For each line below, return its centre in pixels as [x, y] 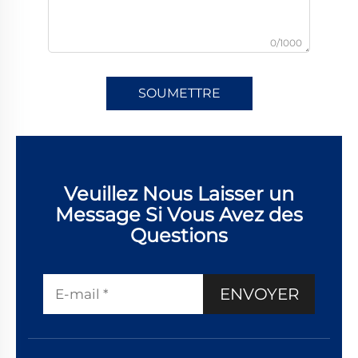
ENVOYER [259, 294]
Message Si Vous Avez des [179, 214]
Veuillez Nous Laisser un [179, 193]
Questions [179, 235]
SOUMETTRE [179, 93]
